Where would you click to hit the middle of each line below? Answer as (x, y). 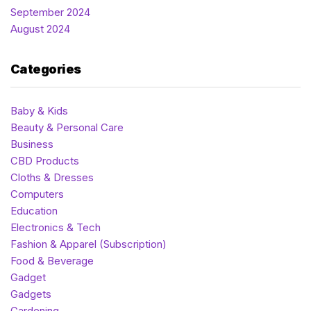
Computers (37, 194)
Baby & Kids (39, 111)
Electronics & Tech (56, 228)
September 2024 (50, 12)
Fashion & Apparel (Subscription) (89, 244)
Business (32, 144)
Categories (46, 69)
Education (34, 211)
